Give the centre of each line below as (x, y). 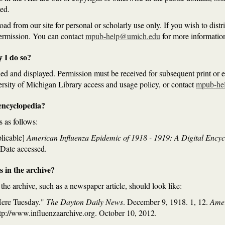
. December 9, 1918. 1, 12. (166, 202)
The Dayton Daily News (85, 202)
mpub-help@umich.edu (123, 36)
